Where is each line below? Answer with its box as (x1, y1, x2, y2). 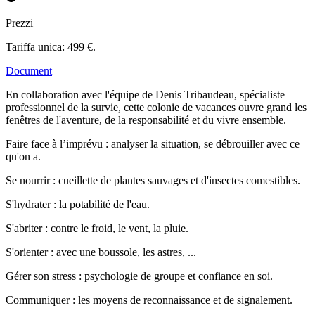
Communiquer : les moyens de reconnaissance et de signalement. (6, 293, 292, 306)
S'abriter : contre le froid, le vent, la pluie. (6, 221, 188, 234)
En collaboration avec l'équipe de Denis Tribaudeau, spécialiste (6, 88, 285, 101)
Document (6, 64, 52, 77)
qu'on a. (6, 150, 41, 162)
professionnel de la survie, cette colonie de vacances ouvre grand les (6, 101, 307, 113)
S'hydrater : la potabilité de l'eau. (6, 198, 150, 210)
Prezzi (6, 16, 33, 29)
